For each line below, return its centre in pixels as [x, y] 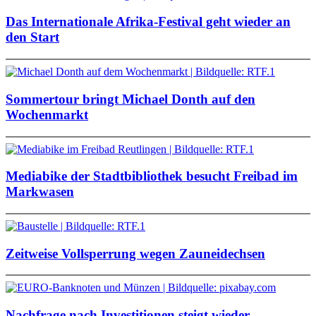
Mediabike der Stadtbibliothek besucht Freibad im [152, 176]
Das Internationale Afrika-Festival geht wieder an [148, 22]
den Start [32, 37]
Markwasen [40, 192]
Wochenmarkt [47, 114]
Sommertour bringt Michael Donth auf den [130, 99]
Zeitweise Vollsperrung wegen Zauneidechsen [135, 253]
